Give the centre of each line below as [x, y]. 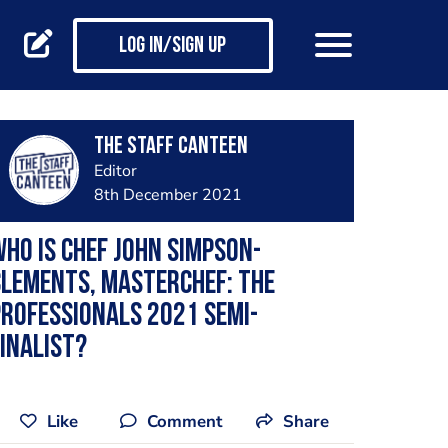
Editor [115, 171]
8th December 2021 [167, 195]
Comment [184, 421]
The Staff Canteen [170, 147]
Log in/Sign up [172, 47]
